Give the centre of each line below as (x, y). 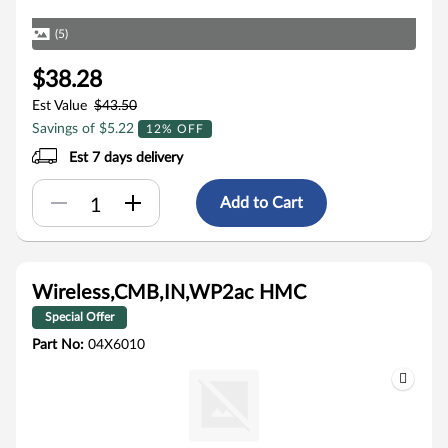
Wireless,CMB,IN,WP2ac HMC (169, 293)
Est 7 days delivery (126, 158)
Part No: (60, 345)
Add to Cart (261, 202)
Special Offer (79, 317)
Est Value (59, 106)
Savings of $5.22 (85, 129)
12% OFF (175, 129)
